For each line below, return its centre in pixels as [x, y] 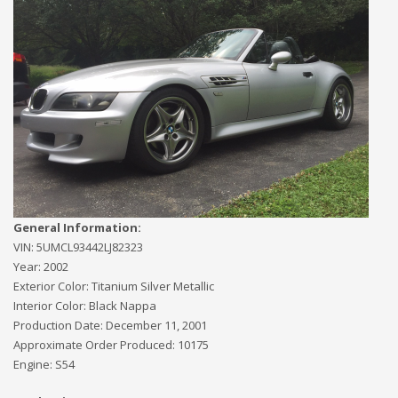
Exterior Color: [52, 286]
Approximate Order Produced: [96, 345]
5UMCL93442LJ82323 [90, 247]
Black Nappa [123, 306]
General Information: [77, 227]
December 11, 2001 [156, 325]
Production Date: [60, 325]
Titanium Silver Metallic [153, 286]
